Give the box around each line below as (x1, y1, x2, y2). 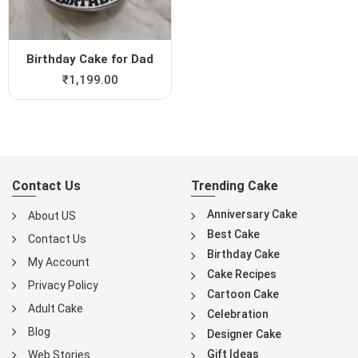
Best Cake (207, 228, 260, 241)
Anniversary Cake (207, 208, 297, 221)
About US (28, 209, 76, 223)
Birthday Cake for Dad (26, 52, 154, 67)
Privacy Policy (28, 279, 98, 292)
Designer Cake (207, 328, 281, 341)
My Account (28, 256, 89, 269)
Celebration (207, 308, 268, 321)
